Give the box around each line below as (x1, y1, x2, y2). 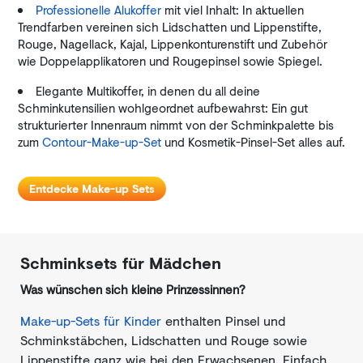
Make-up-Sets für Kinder (20, 311, 161, 330)
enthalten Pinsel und (161, 311, 285, 330)
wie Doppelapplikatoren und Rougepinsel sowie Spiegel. (18, 52, 322, 70)
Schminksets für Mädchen (20, 251, 221, 275)
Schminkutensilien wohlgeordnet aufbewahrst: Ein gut (18, 99, 308, 117)
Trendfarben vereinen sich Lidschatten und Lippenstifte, (18, 18, 322, 36)
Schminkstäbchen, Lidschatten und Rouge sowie (20, 331, 307, 349)
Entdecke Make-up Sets (29, 180, 155, 197)
